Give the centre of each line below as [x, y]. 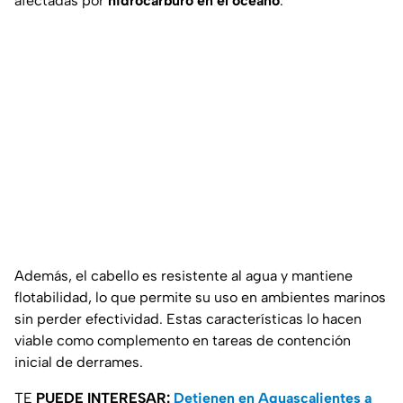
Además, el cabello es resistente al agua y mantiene [184, 276]
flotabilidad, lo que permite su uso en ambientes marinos [200, 298]
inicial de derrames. [79, 363]
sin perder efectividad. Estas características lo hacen [188, 319]
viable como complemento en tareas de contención [183, 341]
